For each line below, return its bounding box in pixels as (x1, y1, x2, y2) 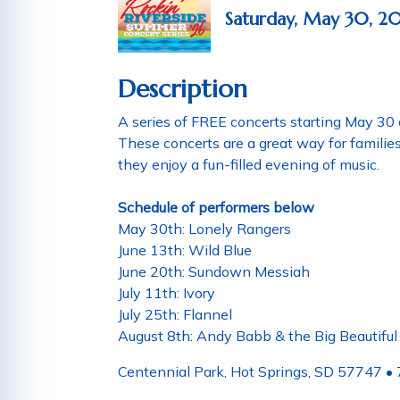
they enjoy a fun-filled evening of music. (118, 155, 379, 174)
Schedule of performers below (118, 198, 314, 217)
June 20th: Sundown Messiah (118, 262, 310, 281)
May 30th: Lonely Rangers (118, 220, 291, 238)
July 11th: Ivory (118, 284, 215, 303)
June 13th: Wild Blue (118, 241, 252, 260)
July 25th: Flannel (118, 305, 232, 324)
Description (118, 73, 247, 105)
